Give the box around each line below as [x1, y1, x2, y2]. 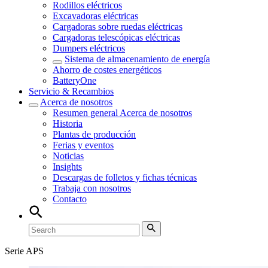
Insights [53, 162, 82, 172]
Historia [53, 118, 83, 129]
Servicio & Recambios [29, 86, 114, 96]
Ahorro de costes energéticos [53, 65, 162, 75]
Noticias [53, 151, 84, 161]
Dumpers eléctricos [53, 43, 125, 53]
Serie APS [5, 246, 44, 256]
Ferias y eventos [53, 140, 114, 150]
